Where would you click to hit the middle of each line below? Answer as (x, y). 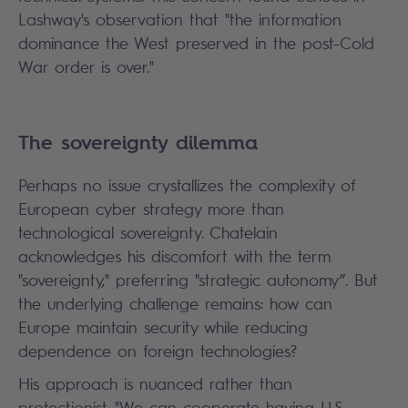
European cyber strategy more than (151, 208)
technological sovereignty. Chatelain (148, 232)
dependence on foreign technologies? (158, 350)
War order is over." (86, 66)
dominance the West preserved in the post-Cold (196, 42)
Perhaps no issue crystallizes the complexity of (187, 184)
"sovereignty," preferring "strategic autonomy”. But (198, 279)
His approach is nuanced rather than (155, 383)
